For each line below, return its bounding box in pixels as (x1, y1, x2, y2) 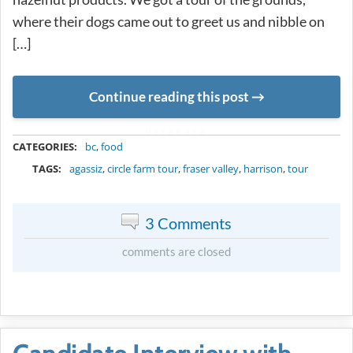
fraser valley (183, 161, 240, 176)
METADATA (145, 127, 208, 136)
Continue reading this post (88, 88, 249, 106)
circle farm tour (107, 161, 179, 176)
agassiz (69, 161, 103, 176)
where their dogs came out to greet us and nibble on (13, 13, 325, 31)
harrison (243, 161, 284, 176)
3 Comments (145, 213, 232, 232)
